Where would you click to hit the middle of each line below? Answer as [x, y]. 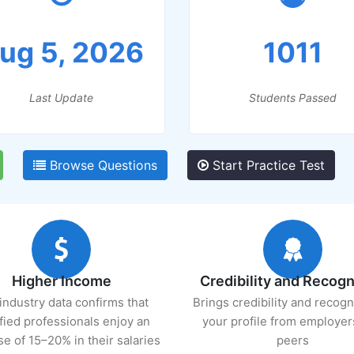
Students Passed [292, 97]
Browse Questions [101, 165]
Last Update [62, 97]
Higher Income [61, 281]
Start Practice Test [266, 165]
